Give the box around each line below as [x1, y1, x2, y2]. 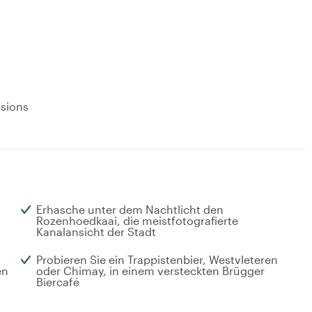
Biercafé [36, 275, 79, 289]
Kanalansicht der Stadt [36, 225, 156, 239]
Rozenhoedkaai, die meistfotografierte [36, 214, 238, 228]
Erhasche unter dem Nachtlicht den [36, 203, 224, 217]
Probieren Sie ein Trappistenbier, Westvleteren [36, 253, 278, 267]
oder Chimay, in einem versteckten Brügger [36, 264, 265, 278]
